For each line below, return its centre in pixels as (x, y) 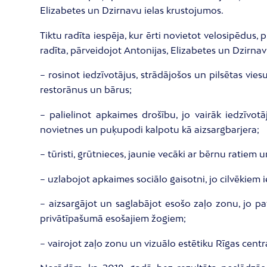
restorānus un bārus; (86, 89)
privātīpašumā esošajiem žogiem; (113, 218)
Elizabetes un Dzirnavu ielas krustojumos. (132, 10)
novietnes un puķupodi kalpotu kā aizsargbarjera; (150, 129)
